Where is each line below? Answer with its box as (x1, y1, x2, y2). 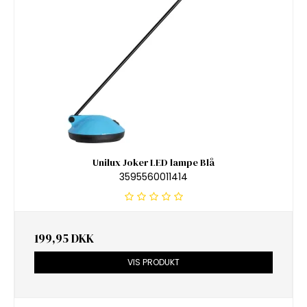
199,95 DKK (34, 230, 94, 247)
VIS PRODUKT (127, 256, 180, 268)
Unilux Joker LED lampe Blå (93, 156, 214, 170)
